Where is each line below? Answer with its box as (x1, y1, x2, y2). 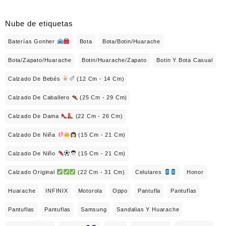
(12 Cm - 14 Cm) (75, 75, 125, 82)
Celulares (135, 168, 164, 175)
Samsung (81, 206, 107, 212)
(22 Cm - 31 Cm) (76, 168, 126, 175)
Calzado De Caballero (8, 94, 72, 100)
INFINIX (45, 187, 68, 194)
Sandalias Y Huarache (117, 206, 180, 212)
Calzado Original (8, 168, 57, 175)
